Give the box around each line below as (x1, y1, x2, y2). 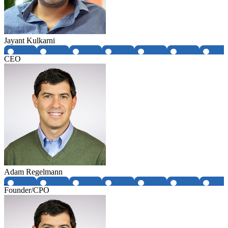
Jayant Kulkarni (4, 36, 55, 45)
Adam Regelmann (4, 167, 63, 176)
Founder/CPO (4, 185, 49, 194)
